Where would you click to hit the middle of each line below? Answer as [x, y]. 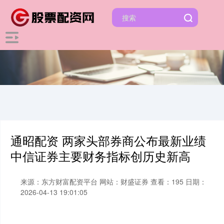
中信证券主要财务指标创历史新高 [100, 156]
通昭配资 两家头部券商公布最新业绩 [108, 140]
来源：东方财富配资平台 [60, 181]
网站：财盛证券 [124, 181]
